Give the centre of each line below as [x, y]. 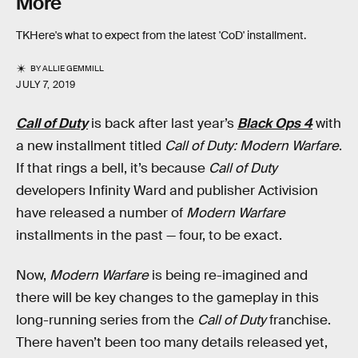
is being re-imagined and [228, 275]
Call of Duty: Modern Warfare [252, 146]
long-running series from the [107, 320]
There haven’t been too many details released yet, [172, 342]
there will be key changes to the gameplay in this [167, 297]
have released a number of [101, 213]
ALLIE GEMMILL [74, 69]
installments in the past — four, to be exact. [149, 236]
